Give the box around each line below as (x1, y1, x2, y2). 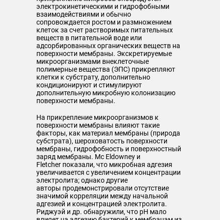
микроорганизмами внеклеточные (36, 57, 149, 65)
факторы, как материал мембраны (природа (36, 129, 180, 137)
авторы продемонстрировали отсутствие (36, 184, 169, 192)
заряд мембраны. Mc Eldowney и (36, 153, 140, 161)
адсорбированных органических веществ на (36, 42, 180, 50)
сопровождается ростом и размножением (36, 18, 171, 26)
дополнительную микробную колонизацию (36, 89, 175, 97)
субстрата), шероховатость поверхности (36, 137, 167, 145)
